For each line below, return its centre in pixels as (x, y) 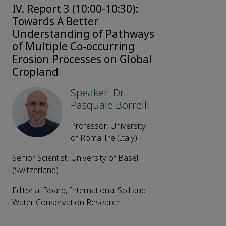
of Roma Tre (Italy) (104, 138)
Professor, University (108, 126)
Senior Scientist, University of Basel (75, 158)
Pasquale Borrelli (110, 106)
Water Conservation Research (66, 203)
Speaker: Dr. (98, 93)
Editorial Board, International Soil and (79, 191)
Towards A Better (55, 22)
